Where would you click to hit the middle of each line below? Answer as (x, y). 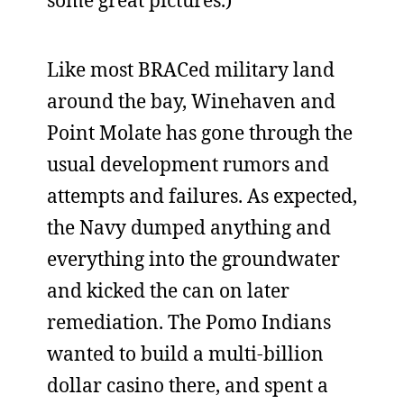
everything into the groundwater (193, 259)
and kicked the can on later (168, 290)
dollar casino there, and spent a (188, 385)
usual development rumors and (188, 164)
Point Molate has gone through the (200, 133)
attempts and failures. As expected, (202, 196)
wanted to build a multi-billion (185, 353)
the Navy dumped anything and (189, 227)
